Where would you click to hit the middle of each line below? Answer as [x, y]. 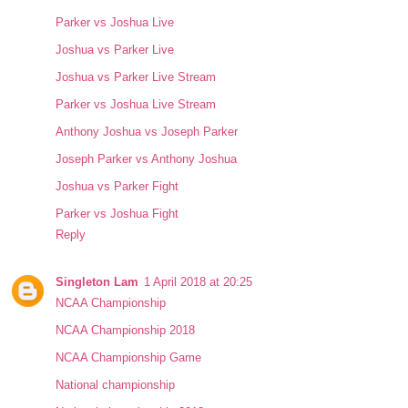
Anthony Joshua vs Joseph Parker [147, 132]
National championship [116, 385]
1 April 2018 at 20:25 [199, 282]
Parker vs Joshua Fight [117, 214]
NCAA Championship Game [129, 358]
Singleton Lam [97, 282]
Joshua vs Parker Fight [117, 187]
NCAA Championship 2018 [126, 331]
